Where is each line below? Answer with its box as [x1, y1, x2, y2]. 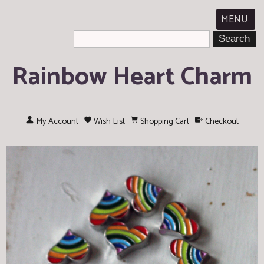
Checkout [204, 114, 239, 128]
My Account [35, 114, 78, 128]
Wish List [94, 114, 125, 128]
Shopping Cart [140, 114, 190, 128]
